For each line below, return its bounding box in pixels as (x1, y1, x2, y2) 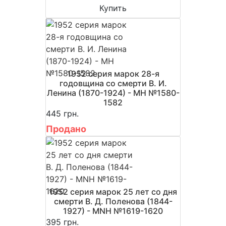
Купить (99, 3, 127, 13)
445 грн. (46, 108, 79, 119)
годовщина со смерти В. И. (59, 78, 167, 88)
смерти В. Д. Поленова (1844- (53, 196, 173, 206)
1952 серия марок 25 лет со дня (49, 186, 177, 197)
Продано (46, 123, 86, 134)
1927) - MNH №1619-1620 (63, 205, 163, 216)
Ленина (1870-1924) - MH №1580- (46, 87, 180, 98)
